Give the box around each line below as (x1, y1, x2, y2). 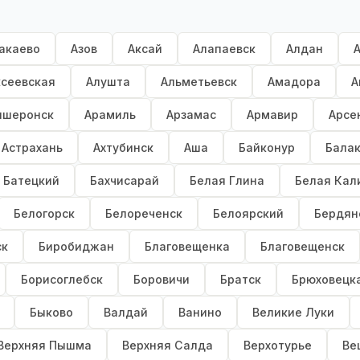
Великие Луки (252, 305, 334, 320)
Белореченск (105, 207, 182, 221)
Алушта (86, 75, 130, 89)
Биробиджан (39, 239, 114, 254)
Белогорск (14, 207, 75, 221)
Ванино (178, 305, 222, 320)
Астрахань (2, 141, 63, 155)
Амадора (268, 75, 321, 89)
